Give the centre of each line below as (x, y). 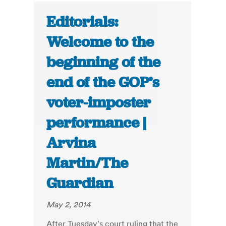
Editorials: (82, 22)
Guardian (80, 183)
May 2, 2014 (69, 205)
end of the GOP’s (103, 82)
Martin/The (88, 163)
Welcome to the (100, 42)
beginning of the (104, 62)
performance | (97, 123)
